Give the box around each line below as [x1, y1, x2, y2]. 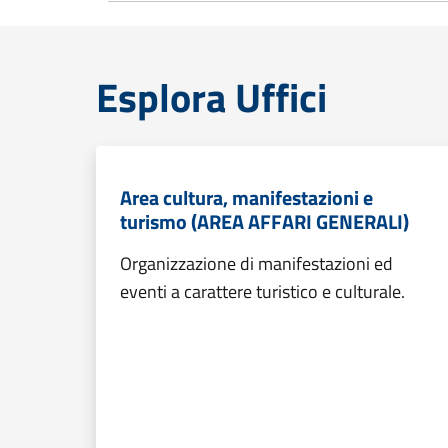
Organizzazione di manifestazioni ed [120, 250, 393, 277]
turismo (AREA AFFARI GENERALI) [120, 206, 409, 237]
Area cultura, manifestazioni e [120, 182, 373, 213]
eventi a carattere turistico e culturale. [120, 278, 405, 305]
